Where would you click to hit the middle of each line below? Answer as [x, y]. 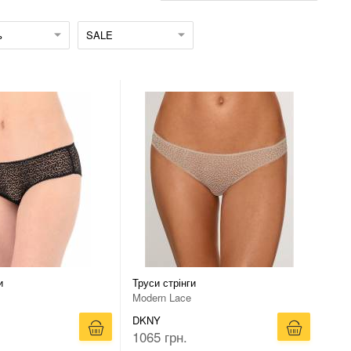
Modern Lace [162, 297]
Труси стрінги [164, 282]
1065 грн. [160, 337]
